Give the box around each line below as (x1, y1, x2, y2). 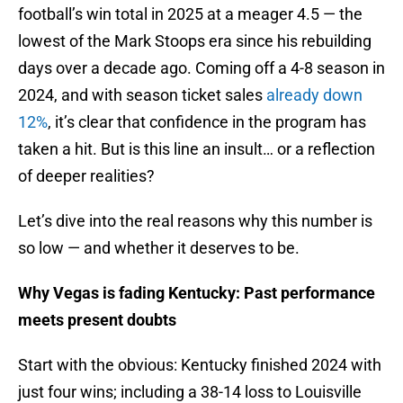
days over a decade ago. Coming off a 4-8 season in (18, 58, 385, 78)
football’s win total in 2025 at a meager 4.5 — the (18, 4, 363, 24)
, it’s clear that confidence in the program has (48, 112, 366, 132)
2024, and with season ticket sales (18, 85, 266, 105)
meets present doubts (18, 310, 176, 330)
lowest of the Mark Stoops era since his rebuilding (18, 31, 372, 51)
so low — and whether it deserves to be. (18, 238, 300, 258)
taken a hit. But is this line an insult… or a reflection (18, 139, 375, 159)
